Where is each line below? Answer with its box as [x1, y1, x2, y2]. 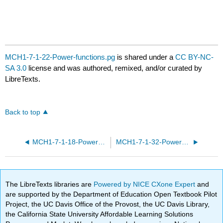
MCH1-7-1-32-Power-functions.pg [181, 138, 189, 146]
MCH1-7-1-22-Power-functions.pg [5, 53, 115, 62]
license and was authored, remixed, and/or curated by [26, 64, 203, 73]
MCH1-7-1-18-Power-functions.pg [98, 138, 105, 146]
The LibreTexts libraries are [5, 180, 94, 188]
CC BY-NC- [175, 53, 214, 62]
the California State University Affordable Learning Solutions [5, 210, 194, 218]
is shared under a [115, 53, 176, 62]
